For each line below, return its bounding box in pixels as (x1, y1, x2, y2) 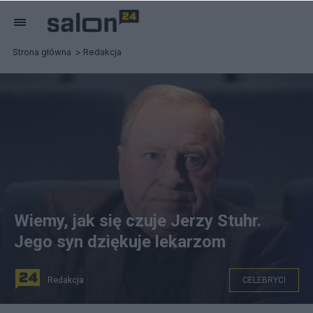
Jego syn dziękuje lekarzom (14, 232, 226, 252)
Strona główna (13, 47, 71, 57)
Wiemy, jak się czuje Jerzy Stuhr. (14, 211, 261, 231)
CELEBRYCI (242, 275, 286, 285)
